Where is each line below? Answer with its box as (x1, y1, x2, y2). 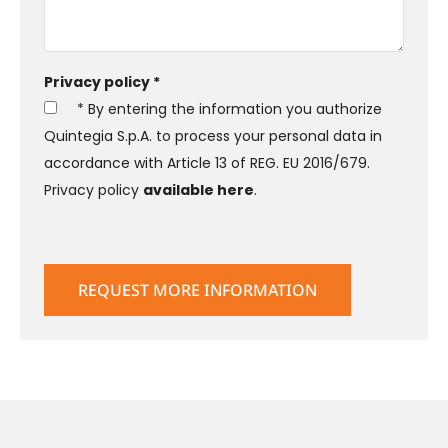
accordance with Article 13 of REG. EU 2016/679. (44, 153, 370, 173)
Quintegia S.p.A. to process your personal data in (44, 126, 382, 146)
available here (143, 180, 254, 200)
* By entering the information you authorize (73, 99, 382, 119)
